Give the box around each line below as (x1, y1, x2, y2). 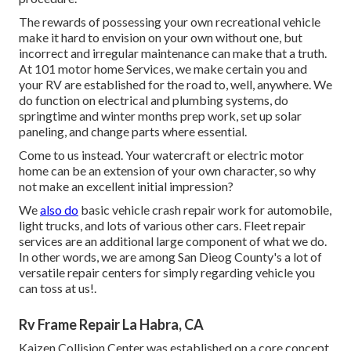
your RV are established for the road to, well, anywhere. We (19, 77, 332, 92)
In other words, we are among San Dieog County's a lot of (19, 249, 322, 265)
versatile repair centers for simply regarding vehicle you (19, 265, 315, 280)
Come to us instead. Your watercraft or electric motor (19, 147, 304, 163)
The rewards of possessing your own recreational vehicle (19, 14, 320, 30)
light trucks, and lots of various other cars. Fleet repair (19, 218, 306, 233)
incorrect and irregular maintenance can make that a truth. (19, 45, 327, 61)
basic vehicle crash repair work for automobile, (78, 202, 331, 218)
